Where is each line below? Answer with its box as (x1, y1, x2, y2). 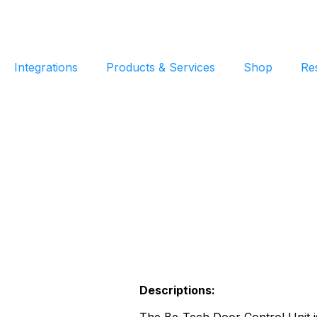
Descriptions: (139, 283, 216, 297)
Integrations (13, 60, 78, 74)
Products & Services (105, 60, 215, 74)
